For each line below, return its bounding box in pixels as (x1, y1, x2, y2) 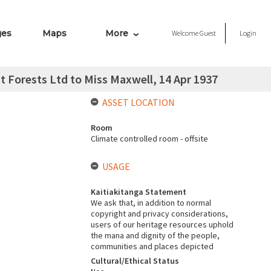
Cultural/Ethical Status (90, 255, 179, 266)
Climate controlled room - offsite (90, 133, 208, 144)
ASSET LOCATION (102, 96, 175, 108)
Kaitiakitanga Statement (90, 186, 186, 197)
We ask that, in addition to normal (90, 197, 211, 208)
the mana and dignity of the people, (90, 230, 220, 241)
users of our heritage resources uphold (90, 219, 233, 230)
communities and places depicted (90, 241, 214, 252)
